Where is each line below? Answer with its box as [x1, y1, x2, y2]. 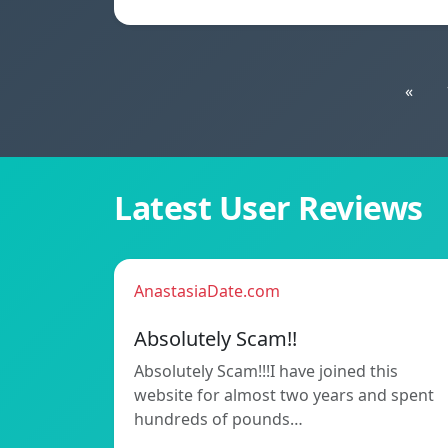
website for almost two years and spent [134, 384, 434, 407]
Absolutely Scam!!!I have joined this [134, 360, 398, 383]
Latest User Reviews [114, 186, 423, 230]
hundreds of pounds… [134, 408, 303, 431]
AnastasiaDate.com [134, 280, 280, 303]
